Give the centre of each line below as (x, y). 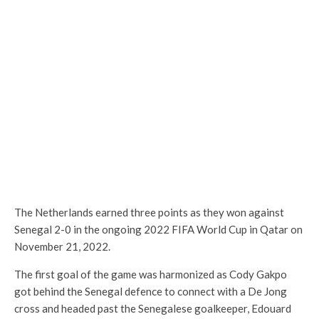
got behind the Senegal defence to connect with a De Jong (151, 291)
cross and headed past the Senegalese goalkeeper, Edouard (153, 308)
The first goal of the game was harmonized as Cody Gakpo (151, 274)
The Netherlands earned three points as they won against (149, 212)
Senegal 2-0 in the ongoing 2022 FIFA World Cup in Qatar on (158, 229)
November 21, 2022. (62, 246)
